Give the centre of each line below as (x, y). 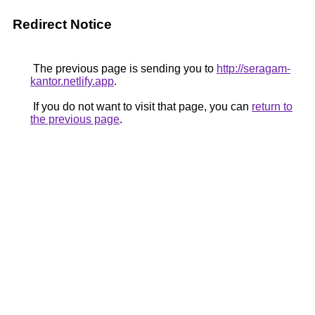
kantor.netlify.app (72, 81)
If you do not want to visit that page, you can (141, 107)
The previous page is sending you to (123, 69)
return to (272, 107)
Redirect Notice (62, 24)
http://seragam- (253, 69)
